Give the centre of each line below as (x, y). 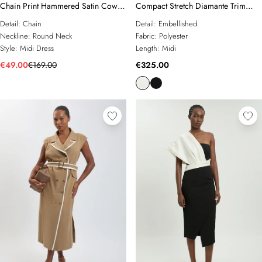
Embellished (178, 24)
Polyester (173, 36)
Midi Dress (37, 48)
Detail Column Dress (171, 18)
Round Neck (52, 36)
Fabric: (147, 36)
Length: (149, 48)
